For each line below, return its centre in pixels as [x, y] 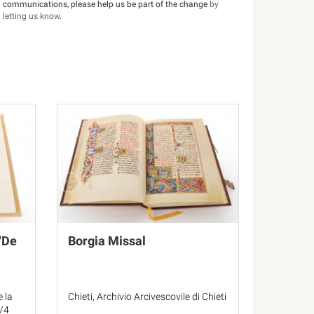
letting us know [32, 16]
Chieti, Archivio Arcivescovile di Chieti [147, 296]
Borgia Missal [107, 241]
